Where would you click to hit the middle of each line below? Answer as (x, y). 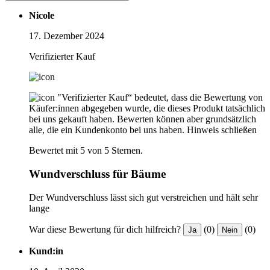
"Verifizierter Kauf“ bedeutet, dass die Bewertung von (160, 98)
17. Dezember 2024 (67, 36)
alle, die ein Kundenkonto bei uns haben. (107, 130)
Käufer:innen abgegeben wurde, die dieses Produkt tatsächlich (147, 108)
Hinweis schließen (222, 130)
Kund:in (46, 251)
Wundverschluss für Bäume (97, 174)
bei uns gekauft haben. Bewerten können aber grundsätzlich (143, 119)
